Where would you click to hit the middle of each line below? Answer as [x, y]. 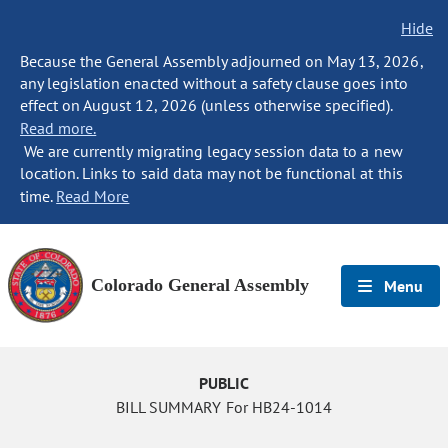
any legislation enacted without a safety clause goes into [214, 83]
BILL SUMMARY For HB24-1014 [224, 407]
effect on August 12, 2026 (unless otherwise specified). [206, 105]
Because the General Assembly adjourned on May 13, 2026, [221, 61]
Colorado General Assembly [200, 285]
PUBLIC [224, 383]
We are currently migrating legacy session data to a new [211, 151]
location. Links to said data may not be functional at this [211, 173]
